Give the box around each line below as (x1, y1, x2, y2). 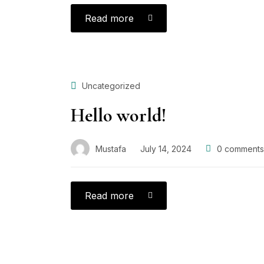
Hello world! (71, 104, 166, 127)
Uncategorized (82, 81, 140, 91)
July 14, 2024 (140, 143, 192, 154)
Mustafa (95, 143, 126, 154)
